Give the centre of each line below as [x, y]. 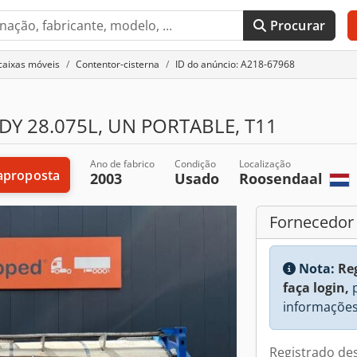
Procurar [298, 25]
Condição [196, 164]
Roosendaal [283, 178]
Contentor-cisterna [118, 64]
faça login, [316, 288]
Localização [265, 164]
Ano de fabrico [123, 164]
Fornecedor [312, 222]
